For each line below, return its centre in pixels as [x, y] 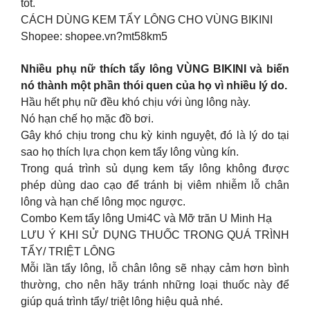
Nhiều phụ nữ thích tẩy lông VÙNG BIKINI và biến [155, 69]
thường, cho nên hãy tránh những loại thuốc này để [155, 284]
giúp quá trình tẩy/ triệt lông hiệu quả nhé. [122, 301]
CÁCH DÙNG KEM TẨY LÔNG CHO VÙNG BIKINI [147, 20]
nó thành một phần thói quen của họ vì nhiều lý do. [154, 85]
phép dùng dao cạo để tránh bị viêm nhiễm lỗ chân [155, 185]
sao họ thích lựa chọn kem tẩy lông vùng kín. [130, 152]
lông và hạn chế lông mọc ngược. [103, 201]
